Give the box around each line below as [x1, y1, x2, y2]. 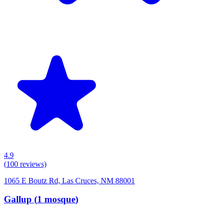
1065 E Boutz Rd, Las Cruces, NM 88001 [4, 176, 135, 185]
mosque [44, 194, 75, 205]
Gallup [4, 194, 32, 205]
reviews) [18, 159, 46, 168]
